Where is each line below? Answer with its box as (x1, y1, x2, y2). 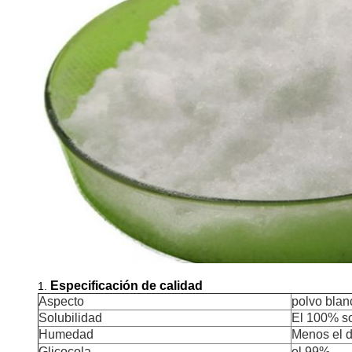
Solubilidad (38, 310, 102, 324)
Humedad (38, 327, 93, 341)
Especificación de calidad (50, 278, 203, 292)
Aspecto (38, 294, 84, 308)
